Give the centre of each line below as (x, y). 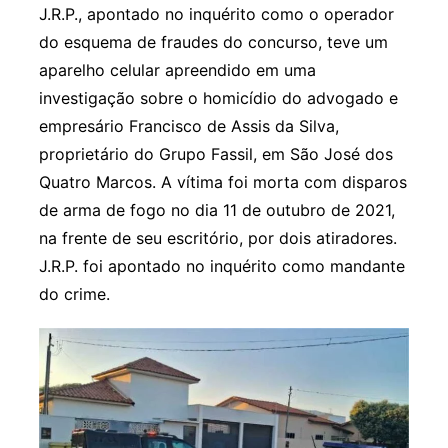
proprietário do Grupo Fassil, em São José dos (215, 154)
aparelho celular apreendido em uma (177, 70)
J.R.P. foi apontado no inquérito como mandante (221, 266)
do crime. (74, 294)
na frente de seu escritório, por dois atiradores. (217, 238)
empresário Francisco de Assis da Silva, (188, 126)
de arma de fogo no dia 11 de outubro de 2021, (216, 210)
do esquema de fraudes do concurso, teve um (213, 42)
